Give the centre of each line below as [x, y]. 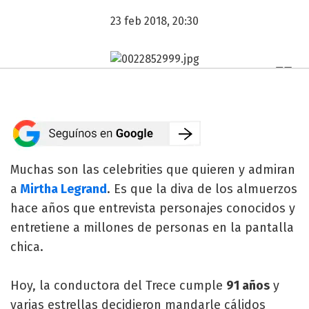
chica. [27, 247]
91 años [248, 285]
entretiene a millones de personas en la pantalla [152, 227]
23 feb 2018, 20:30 [154, 21]
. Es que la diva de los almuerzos [202, 189]
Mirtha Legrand [63, 189]
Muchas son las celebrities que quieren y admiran [153, 169]
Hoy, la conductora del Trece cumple [118, 285]
